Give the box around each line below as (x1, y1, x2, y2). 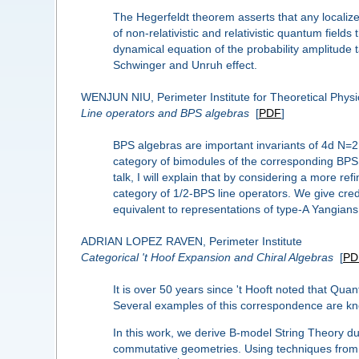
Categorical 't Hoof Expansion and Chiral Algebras (80, 250, 333, 264)
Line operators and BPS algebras (80, 106, 249, 119)
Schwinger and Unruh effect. (112, 58, 257, 71)
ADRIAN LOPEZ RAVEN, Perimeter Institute (80, 234, 302, 248)
